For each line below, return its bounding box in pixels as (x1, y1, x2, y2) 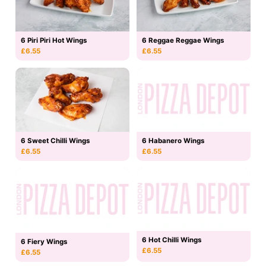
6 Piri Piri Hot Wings (21, 36, 87, 45)
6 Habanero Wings (142, 137, 204, 145)
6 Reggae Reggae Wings (142, 36, 224, 45)
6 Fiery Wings (21, 237, 67, 246)
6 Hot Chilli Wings (142, 235, 201, 244)
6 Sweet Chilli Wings (21, 137, 90, 145)
